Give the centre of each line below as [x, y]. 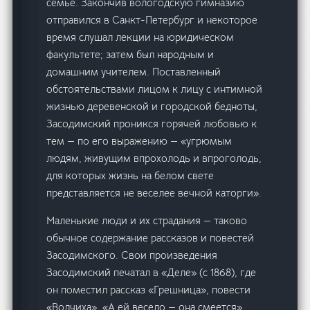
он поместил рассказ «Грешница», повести [149, 290]
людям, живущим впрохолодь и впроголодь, [154, 158]
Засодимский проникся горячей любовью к [152, 124]
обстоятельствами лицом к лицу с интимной [155, 89]
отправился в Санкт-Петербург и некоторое [152, 20]
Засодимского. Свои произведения [132, 255]
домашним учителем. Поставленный [134, 72]
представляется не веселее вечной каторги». [154, 193]
